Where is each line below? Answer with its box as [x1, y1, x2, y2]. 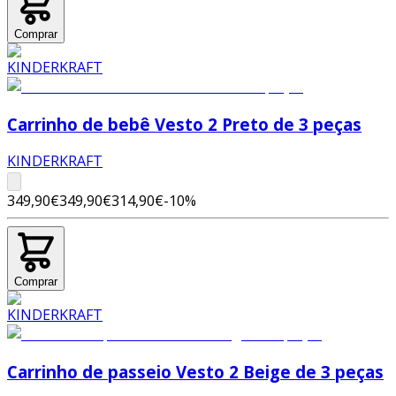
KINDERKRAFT [7, 151, 103, 171]
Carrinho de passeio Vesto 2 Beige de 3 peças [7, 360, 384, 383]
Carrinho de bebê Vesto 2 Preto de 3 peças [7, 112, 362, 135]
